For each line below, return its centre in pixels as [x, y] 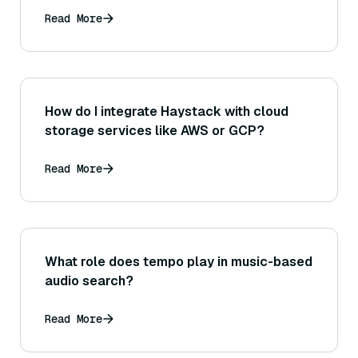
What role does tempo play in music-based [179, 261]
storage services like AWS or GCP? [155, 130]
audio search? [89, 280]
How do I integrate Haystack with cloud [167, 111]
